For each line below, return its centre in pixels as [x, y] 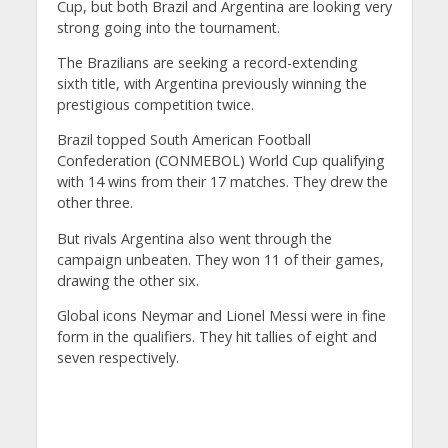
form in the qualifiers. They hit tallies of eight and [216, 336]
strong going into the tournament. [168, 27]
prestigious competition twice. [155, 104]
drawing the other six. [127, 280]
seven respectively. [117, 357]
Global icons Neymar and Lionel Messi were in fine [221, 315]
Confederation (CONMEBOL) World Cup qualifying [220, 161]
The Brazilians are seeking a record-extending [207, 62]
